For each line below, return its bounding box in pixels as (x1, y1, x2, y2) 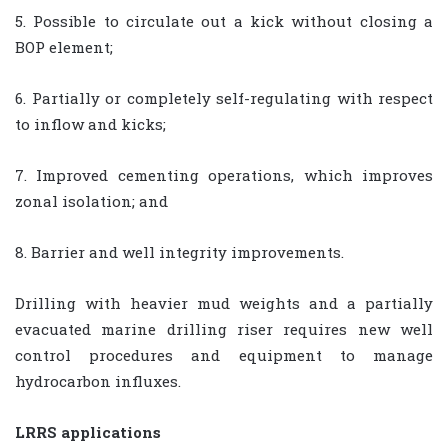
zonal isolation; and (15, 191, 168, 212)
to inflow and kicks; (15, 114, 166, 135)
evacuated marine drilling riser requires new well (15, 319, 433, 340)
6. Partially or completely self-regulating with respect (15, 88, 433, 109)
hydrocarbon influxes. (15, 371, 181, 392)
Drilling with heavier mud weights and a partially (15, 293, 433, 314)
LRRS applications (15, 422, 161, 443)
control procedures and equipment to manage (15, 345, 433, 366)
